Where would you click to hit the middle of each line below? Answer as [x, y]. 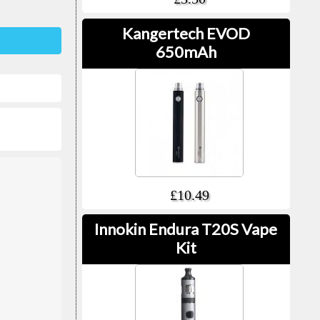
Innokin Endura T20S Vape [186, 229]
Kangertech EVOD [186, 33]
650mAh [186, 51]
